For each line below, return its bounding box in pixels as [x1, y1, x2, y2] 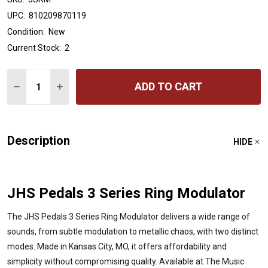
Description [7, 133, 70, 148]
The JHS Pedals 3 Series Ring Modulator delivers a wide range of [7, 212, 250, 222]
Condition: [7, 27, 45, 37]
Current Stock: [7, 43, 61, 53]
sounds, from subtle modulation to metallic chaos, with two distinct [7, 227, 258, 237]
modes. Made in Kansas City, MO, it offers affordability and [7, 242, 227, 252]
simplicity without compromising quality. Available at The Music [7, 257, 244, 267]
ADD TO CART [135, 80, 202, 93]
